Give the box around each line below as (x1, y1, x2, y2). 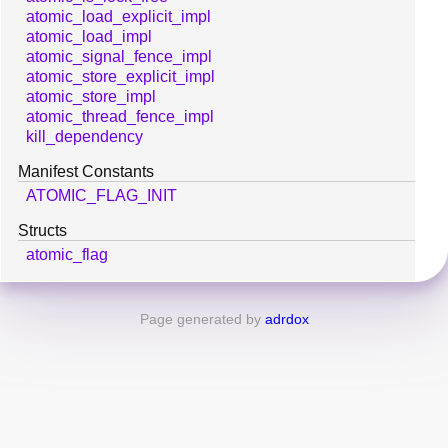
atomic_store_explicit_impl (26, 68, 215, 86)
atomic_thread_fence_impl (26, 108, 214, 126)
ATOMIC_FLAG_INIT (26, 187, 177, 205)
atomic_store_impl (26, 88, 156, 106)
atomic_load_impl (26, 28, 152, 46)
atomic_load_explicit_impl (26, 8, 211, 26)
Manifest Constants (18, 163, 154, 181)
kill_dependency (26, 128, 143, 146)
